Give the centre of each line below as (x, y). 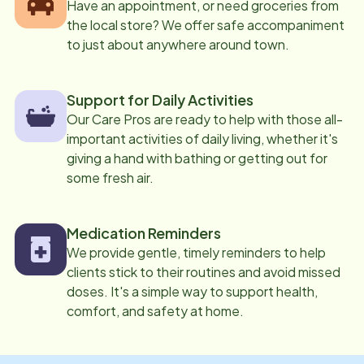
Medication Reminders (144, 232)
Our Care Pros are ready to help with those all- (205, 119)
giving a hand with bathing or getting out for (197, 158)
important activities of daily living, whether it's (202, 138)
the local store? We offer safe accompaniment (206, 24)
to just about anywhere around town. (178, 44)
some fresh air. (110, 177)
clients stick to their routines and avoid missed (204, 271)
